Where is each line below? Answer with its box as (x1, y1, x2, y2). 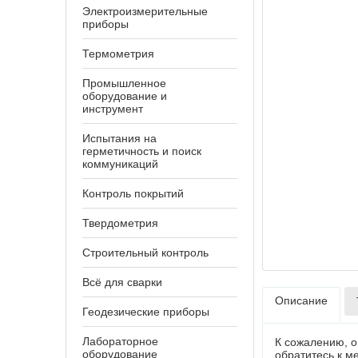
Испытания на (82, 132, 157, 145)
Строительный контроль (82, 246, 209, 259)
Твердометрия (82, 217, 158, 229)
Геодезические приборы (82, 305, 209, 318)
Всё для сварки (82, 276, 162, 288)
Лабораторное (82, 335, 158, 348)
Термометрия (82, 47, 154, 60)
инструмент (82, 102, 143, 115)
